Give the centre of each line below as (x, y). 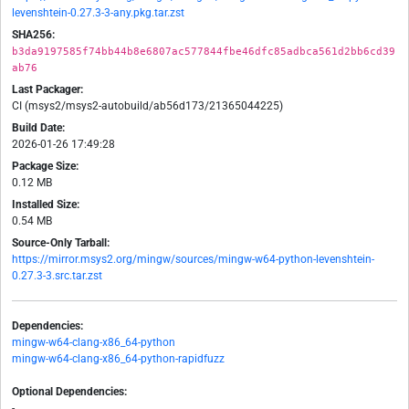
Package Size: (45, 167)
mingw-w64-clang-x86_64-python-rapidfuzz (118, 359)
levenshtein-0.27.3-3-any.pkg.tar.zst (98, 13)
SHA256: (33, 35)
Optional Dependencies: (69, 392)
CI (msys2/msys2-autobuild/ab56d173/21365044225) (147, 106)
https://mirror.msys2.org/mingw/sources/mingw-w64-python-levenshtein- (193, 260)
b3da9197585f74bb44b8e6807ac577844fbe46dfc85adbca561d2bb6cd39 (204, 52)
